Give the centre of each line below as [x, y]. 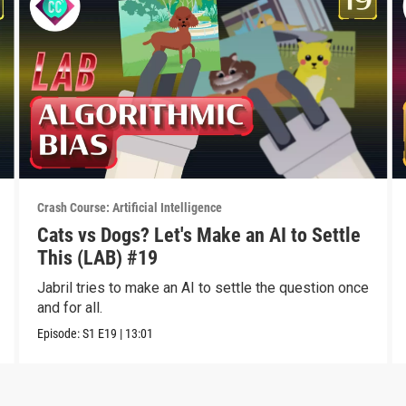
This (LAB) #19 [97, 257]
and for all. [69, 307]
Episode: [59, 333]
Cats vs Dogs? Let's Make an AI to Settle [198, 235]
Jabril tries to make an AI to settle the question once [203, 287]
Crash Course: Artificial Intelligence [129, 207]
